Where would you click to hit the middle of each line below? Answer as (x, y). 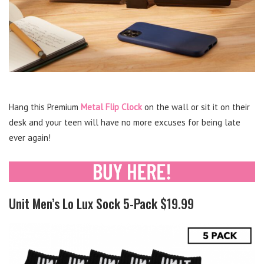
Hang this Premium (45, 107)
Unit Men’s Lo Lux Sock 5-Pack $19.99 (101, 204)
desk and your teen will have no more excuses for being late (125, 123)
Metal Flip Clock (111, 107)
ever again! (30, 138)
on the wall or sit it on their (196, 107)
